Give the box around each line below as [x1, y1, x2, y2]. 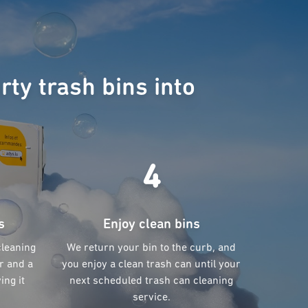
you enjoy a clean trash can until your [62, 259, 241, 271]
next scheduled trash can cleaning [69, 276, 233, 287]
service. [132, 292, 170, 304]
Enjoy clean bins [102, 218, 200, 232]
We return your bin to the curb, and [67, 243, 236, 254]
